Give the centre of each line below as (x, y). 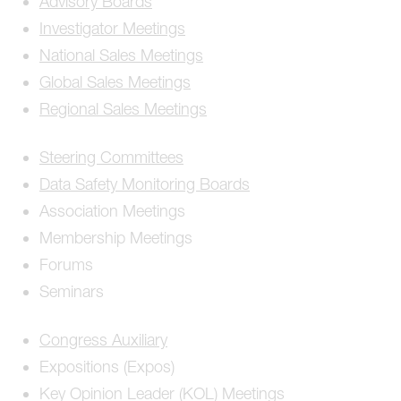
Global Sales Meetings (115, 82)
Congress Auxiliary (103, 340)
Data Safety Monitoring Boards (145, 184)
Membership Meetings (116, 238)
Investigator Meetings (112, 29)
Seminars (72, 292)
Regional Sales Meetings (123, 109)
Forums (66, 265)
